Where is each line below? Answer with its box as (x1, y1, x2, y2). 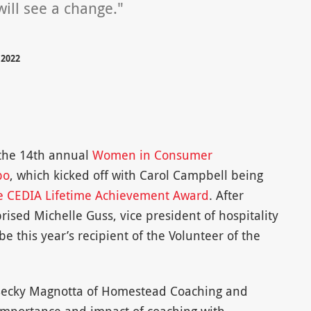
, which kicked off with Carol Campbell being (9, 167, 263, 184)
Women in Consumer (92, 146, 212, 164)
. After (208, 187, 244, 204)
